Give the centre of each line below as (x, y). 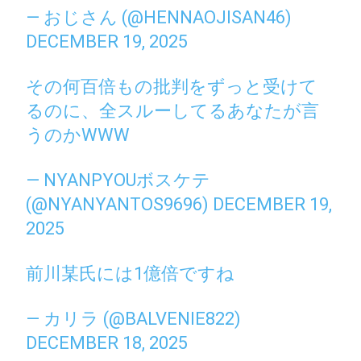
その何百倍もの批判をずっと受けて (172, 86)
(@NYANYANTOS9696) (120, 204)
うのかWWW (78, 135)
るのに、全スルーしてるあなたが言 (173, 110)
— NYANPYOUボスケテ (118, 180)
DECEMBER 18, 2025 (107, 342)
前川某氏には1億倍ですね (131, 273)
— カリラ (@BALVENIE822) (134, 318)
